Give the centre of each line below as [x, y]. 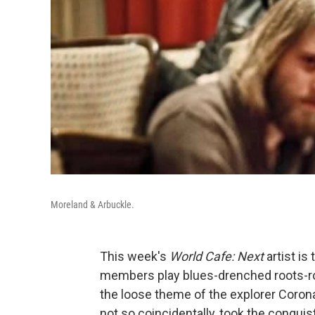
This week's [135, 256]
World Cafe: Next [217, 256]
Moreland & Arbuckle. [92, 204]
